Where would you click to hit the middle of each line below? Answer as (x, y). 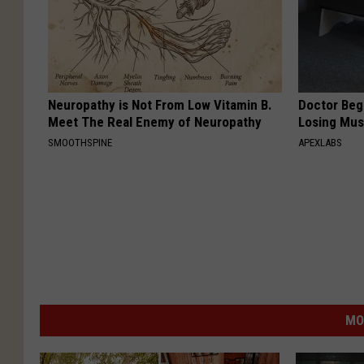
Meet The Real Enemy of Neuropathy (155, 122)
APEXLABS (321, 143)
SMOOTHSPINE (80, 143)
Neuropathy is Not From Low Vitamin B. (160, 105)
